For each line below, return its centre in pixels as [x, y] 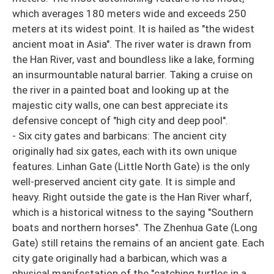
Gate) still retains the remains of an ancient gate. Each [138, 243]
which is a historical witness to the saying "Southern [133, 212]
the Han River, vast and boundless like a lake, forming [133, 59]
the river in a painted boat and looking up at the [120, 90]
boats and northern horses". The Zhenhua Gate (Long [135, 227]
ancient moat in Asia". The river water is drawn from [132, 44]
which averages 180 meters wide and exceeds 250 [129, 13]
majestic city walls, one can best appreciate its [120, 105]
